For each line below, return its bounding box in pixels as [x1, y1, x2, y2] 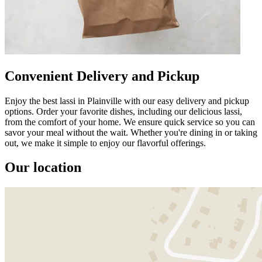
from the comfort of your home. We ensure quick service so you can [5, 116, 255, 127]
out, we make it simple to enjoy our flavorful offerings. [5, 137, 206, 148]
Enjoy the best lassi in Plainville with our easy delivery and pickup [5, 95, 249, 106]
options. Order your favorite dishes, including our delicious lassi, [5, 106, 242, 116]
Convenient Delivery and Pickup [5, 68, 199, 84]
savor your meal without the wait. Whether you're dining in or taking [5, 127, 257, 137]
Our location [5, 160, 81, 175]
